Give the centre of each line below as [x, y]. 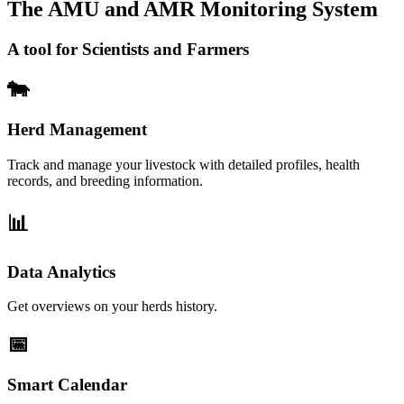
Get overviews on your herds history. [112, 307]
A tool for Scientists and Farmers [128, 50]
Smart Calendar [67, 385]
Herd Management [77, 129]
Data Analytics [61, 271]
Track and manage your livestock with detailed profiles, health [184, 164]
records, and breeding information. [105, 180]
